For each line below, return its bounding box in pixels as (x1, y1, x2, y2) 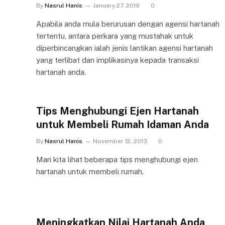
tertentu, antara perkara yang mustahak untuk (36, 32, 193, 40)
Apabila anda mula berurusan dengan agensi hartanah (36, 20, 219, 28)
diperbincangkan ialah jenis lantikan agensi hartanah (36, 44, 213, 52)
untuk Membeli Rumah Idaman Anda (36, 119, 209, 131)
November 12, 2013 (93, 138, 147, 145)
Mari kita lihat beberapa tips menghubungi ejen (36, 155, 198, 164)
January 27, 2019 (93, 2, 140, 9)
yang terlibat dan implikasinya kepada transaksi (36, 56, 199, 64)
